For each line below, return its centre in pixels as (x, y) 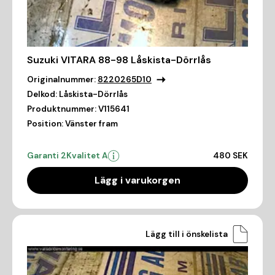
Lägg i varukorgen (137, 180)
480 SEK (230, 156)
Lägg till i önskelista (187, 234)
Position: (45, 124)
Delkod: (42, 95)
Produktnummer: (62, 109)
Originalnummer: (61, 80)
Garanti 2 (47, 156)
